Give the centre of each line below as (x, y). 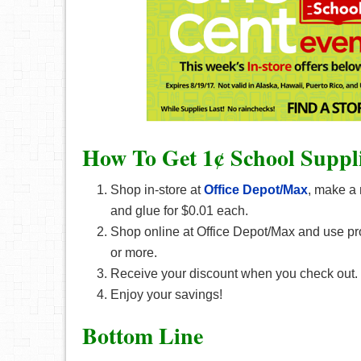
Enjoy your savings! (166, 295)
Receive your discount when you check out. (234, 274)
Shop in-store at (157, 190)
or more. (134, 253)
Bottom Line (143, 336)
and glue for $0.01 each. (179, 211)
